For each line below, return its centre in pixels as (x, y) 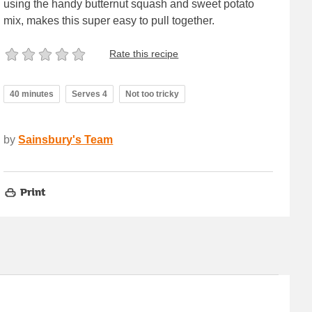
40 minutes (32, 94)
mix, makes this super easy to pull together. (109, 20)
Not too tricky (153, 94)
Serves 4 (90, 94)
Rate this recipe (144, 54)
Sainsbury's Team (66, 139)
